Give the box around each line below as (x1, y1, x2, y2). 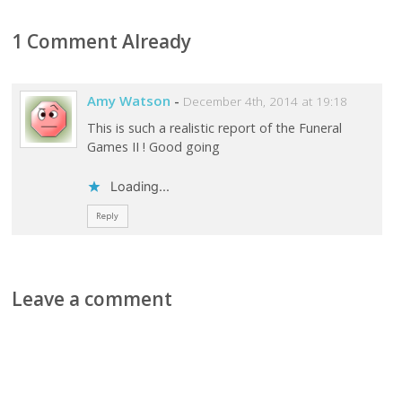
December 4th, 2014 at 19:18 (182, 93, 347, 110)
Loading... (109, 179, 170, 195)
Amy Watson (86, 92, 170, 110)
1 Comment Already (12, 29, 192, 55)
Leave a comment (12, 286, 173, 312)
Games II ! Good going (86, 137, 220, 155)
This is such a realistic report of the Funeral (86, 118, 342, 136)
